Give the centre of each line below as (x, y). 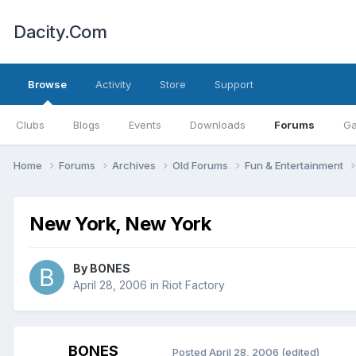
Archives (135, 165)
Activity (113, 84)
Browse (47, 84)
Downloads (218, 125)
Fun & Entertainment (295, 165)
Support (234, 84)
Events (145, 125)
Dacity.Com (60, 32)
